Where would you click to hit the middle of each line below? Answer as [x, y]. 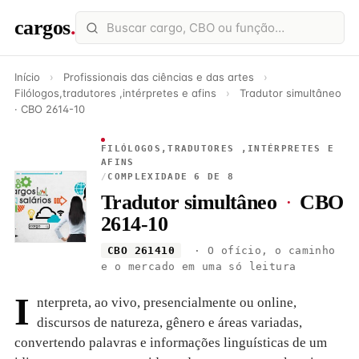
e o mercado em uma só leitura [199, 266]
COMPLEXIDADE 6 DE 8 [171, 177]
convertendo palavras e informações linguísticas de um [171, 343]
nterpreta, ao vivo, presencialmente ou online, [167, 303]
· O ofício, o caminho [261, 250]
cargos [42, 27]
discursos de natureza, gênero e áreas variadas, [169, 323]
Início [27, 77]
